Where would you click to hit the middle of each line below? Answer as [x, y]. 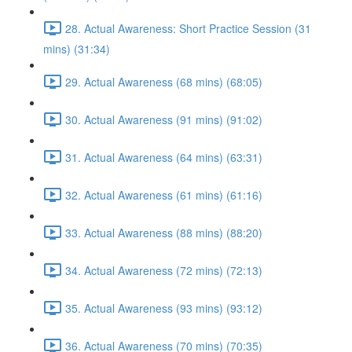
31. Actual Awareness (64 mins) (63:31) [164, 157]
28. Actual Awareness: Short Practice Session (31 [188, 28]
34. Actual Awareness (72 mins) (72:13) [164, 270]
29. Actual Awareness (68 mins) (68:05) [164, 81]
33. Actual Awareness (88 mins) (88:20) [164, 232]
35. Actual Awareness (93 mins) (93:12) [164, 308]
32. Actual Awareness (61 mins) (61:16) [164, 194]
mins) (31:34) [77, 49]
